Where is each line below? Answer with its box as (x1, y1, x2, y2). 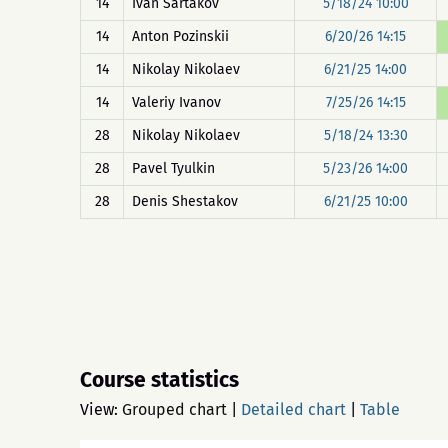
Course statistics (80, 367, 239, 393)
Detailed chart (241, 400, 346, 419)
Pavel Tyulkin (132, 160, 215, 177)
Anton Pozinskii (132, 28, 229, 45)
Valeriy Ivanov (132, 94, 221, 111)
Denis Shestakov (132, 193, 238, 210)
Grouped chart (122, 400, 227, 419)
